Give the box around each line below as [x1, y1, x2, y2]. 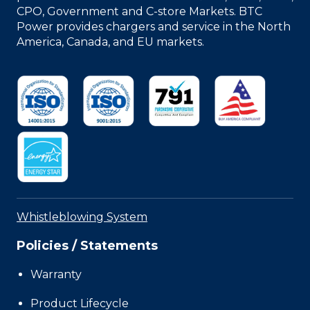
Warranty [30, 267, 82, 281]
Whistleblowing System [17, 210, 147, 224]
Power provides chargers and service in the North [17, 19, 291, 33]
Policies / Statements [17, 237, 158, 253]
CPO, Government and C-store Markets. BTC [17, 4, 262, 18]
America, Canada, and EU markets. [17, 35, 204, 48]
